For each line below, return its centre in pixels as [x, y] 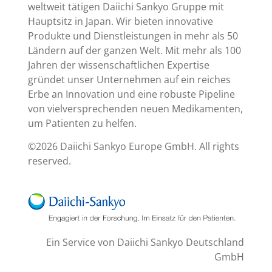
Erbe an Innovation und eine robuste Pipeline [131, 94]
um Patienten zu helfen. [82, 124]
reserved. [49, 161]
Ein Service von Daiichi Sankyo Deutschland [145, 242]
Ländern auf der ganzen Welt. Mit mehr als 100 [134, 51]
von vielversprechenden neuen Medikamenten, [135, 109]
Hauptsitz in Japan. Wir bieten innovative [120, 22]
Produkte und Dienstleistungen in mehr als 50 [133, 36]
